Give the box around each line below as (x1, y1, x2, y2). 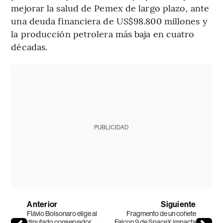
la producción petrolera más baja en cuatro (11, 27, 195, 40)
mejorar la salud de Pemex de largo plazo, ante (11, 1, 209, 14)
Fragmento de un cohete (126, 210, 196, 218)
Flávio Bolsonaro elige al (27, 210, 98, 218)
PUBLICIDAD (94, 124, 129, 131)
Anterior (27, 200, 58, 210)
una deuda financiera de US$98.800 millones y (11, 14, 208, 27)
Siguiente (161, 200, 196, 210)
